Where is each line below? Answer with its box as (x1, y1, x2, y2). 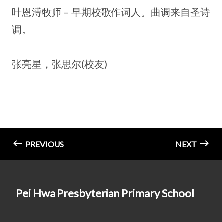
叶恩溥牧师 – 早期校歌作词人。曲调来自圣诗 (12, 5, 210, 18)
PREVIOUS (24, 139, 64, 149)
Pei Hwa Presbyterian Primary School (16, 186, 194, 200)
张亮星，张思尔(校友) (12, 57, 107, 70)
